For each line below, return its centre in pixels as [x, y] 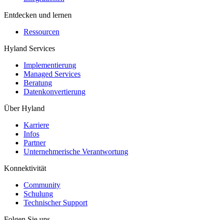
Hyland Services [29, 48]
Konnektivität [25, 168]
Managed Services [52, 74]
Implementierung [50, 65]
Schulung [38, 194]
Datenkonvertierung [55, 92]
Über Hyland [24, 108]
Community [42, 185]
